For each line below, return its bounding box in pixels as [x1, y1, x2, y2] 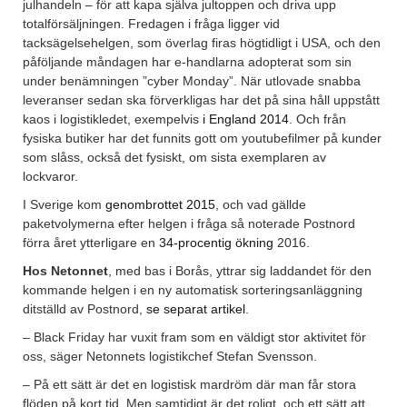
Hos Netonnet [23, 263, 108, 278]
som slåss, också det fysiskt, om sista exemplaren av [23, 149, 326, 164]
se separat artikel [146, 301, 245, 316]
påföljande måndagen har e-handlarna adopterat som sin [23, 54, 352, 69]
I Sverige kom [23, 196, 105, 212]
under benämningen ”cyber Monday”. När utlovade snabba [23, 73, 361, 88]
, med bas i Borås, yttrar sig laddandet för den [108, 263, 372, 278]
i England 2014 [203, 111, 289, 126]
